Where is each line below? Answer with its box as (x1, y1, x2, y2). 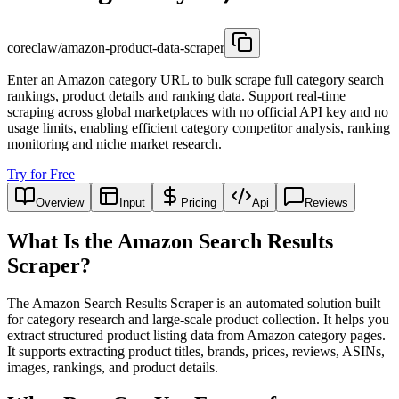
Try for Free (7, 166, 75, 182)
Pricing (181, 195, 216, 209)
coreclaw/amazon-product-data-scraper (7, 39, 224, 55)
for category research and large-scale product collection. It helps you (7, 311, 389, 327)
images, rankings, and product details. (7, 359, 218, 375)
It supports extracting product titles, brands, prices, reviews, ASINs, (7, 343, 385, 359)
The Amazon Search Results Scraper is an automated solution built (7, 295, 380, 311)
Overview (36, 195, 84, 209)
